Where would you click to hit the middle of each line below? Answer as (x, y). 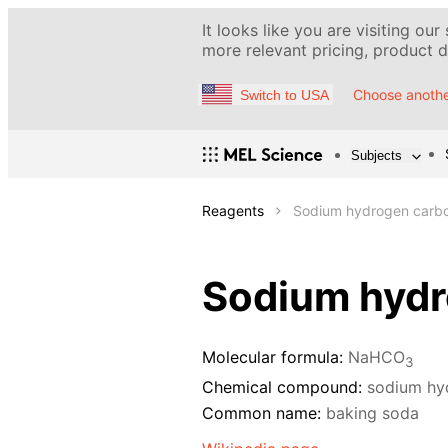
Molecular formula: (272, 357)
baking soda (372, 413)
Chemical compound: (282, 386)
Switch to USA (284, 94)
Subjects (376, 155)
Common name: (261, 413)
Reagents (233, 211)
